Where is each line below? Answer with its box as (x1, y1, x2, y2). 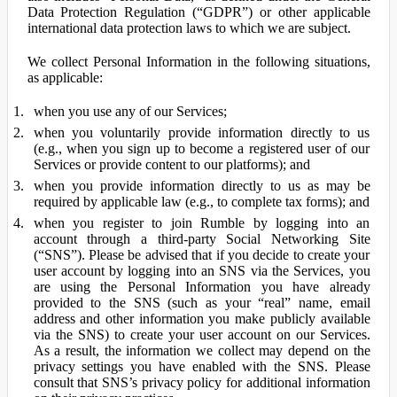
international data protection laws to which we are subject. (27, 20, 351, 35)
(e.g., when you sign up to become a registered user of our (33, 141, 370, 156)
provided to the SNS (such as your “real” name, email (33, 295, 370, 310)
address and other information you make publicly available (33, 311, 370, 326)
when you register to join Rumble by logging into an (33, 215, 370, 230)
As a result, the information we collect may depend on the (33, 343, 370, 358)
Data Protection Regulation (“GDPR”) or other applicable (27, 4, 370, 19)
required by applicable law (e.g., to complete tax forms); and (33, 194, 370, 209)
